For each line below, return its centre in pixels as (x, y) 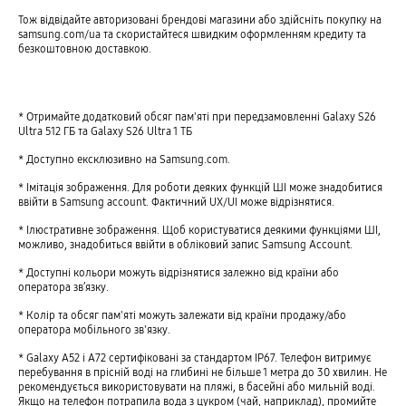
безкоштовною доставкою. (84, 48)
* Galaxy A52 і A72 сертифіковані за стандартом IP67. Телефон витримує (194, 358)
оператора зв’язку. (63, 287)
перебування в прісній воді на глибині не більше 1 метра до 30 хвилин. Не (202, 372)
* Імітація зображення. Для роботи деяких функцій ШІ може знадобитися (200, 188)
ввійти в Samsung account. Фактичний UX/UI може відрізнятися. (176, 202)
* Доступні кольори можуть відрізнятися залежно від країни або (178, 273)
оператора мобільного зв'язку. (94, 330)
